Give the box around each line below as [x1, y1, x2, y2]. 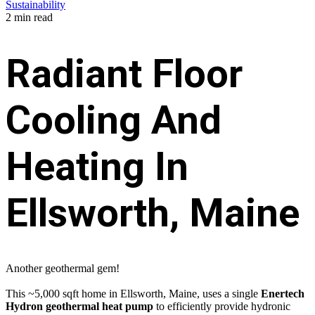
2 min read [6, 11, 53, 23]
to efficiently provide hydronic [153, 300, 290, 313]
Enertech [261, 288, 304, 300]
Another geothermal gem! [6, 262, 120, 275]
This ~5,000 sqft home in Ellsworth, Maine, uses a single [6, 288, 261, 300]
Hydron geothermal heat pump [6, 300, 153, 313]
